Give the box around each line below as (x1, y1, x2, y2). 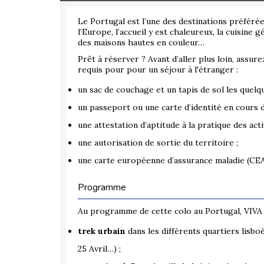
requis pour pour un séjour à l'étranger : (78, 64, 238, 75)
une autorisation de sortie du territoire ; (78, 137, 238, 148)
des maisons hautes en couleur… (78, 37, 204, 48)
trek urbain (78, 226, 126, 237)
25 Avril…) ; (78, 243, 121, 255)
